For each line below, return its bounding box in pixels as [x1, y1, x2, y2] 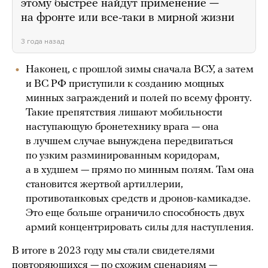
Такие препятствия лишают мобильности [26, 107, 223, 119]
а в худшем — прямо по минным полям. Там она [26, 165, 254, 176]
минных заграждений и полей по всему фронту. [26, 93, 252, 105]
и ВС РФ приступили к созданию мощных [26, 78, 224, 90]
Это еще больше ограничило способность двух [26, 208, 245, 220]
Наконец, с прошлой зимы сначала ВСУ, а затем [26, 64, 254, 76]
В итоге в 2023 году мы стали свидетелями [12, 245, 215, 257]
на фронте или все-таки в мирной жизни [21, 12, 234, 25]
